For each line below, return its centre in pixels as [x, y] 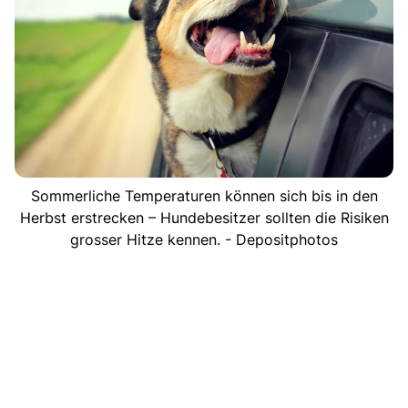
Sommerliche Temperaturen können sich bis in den [204, 195]
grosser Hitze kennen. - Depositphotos [204, 239]
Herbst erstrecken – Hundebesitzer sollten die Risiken [204, 217]
